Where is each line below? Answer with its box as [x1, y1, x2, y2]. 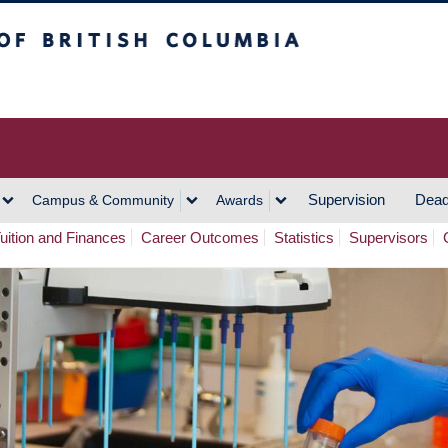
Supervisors [349, 229, 428, 246]
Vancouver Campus [101, 77, 232, 94]
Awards [216, 192, 263, 208]
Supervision [308, 191, 385, 208]
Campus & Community [32, 192, 174, 208]
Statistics [274, 229, 334, 246]
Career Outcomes [141, 229, 259, 246]
